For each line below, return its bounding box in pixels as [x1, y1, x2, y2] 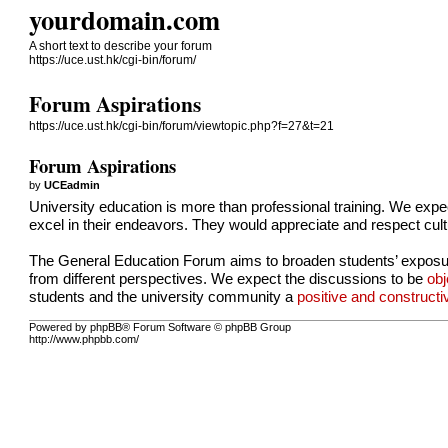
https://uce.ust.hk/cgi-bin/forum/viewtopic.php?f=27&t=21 [29, 119, 335, 134]
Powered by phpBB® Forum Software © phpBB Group [29, 321, 292, 334]
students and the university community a [29, 288, 298, 305]
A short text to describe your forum [29, 39, 213, 53]
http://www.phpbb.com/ [29, 333, 140, 346]
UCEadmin [44, 178, 101, 191]
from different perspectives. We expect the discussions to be [29, 270, 428, 287]
